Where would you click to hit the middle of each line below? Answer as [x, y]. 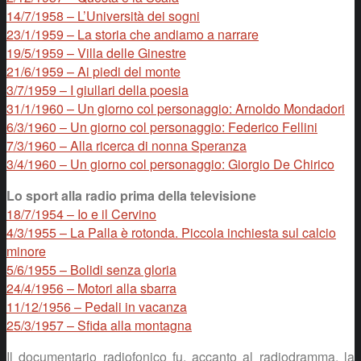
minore [26, 251]
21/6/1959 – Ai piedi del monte [93, 71]
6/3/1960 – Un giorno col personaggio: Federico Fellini [162, 127]
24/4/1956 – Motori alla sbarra [91, 288]
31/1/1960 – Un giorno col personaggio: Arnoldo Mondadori [176, 108]
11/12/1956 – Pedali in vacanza [97, 306]
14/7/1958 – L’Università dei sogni [103, 15]
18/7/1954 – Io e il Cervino [81, 214]
